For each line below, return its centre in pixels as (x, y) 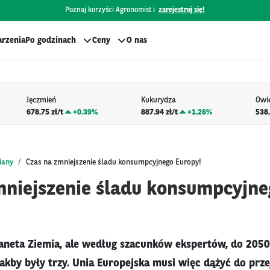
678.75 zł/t (45, 112)
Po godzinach (51, 40)
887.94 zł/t (159, 112)
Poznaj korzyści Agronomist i (110, 10)
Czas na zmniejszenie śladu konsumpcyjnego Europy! (114, 162)
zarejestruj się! (182, 10)
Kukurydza (158, 101)
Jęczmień (41, 101)
